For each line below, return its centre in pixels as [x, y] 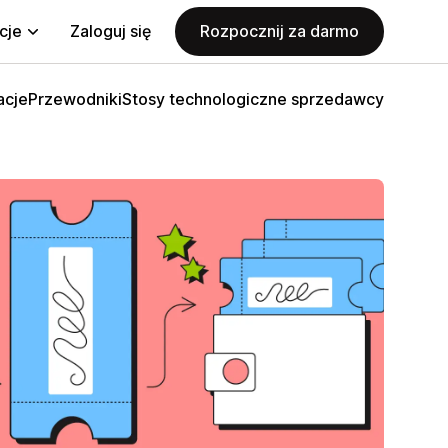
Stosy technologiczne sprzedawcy [253, 99]
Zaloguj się [110, 31]
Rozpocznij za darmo [279, 31]
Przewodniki [75, 99]
